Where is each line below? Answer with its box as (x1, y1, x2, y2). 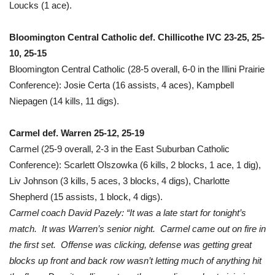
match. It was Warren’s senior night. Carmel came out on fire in (9, 223, 266, 234)
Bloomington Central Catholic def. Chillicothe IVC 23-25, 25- (9, 31, 265, 42)
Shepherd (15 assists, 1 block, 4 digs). (9, 191, 163, 202)
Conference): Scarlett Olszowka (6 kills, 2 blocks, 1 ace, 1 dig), (9, 159, 261, 170)
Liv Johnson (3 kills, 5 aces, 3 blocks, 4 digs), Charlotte (9, 175, 230, 186)
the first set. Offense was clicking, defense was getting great (9, 239, 252, 250)
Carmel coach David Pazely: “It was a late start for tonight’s (9, 207, 246, 218)
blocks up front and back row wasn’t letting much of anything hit (9, 255, 261, 266)
